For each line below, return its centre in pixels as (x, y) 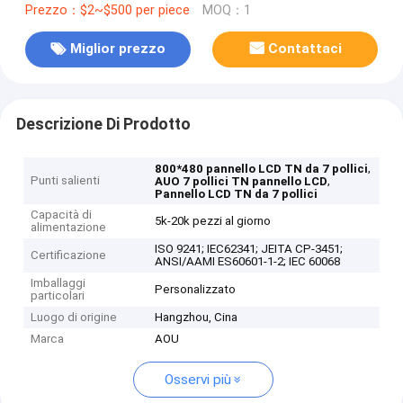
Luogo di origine (74, 318)
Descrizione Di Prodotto (103, 124)
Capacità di (62, 215)
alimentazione (69, 228)
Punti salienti (66, 181)
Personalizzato (196, 290)
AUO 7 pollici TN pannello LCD (242, 182)
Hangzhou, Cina (197, 318)
